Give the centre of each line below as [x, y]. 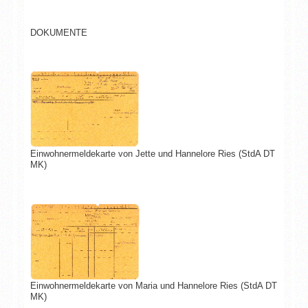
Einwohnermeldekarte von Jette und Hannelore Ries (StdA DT [152, 153]
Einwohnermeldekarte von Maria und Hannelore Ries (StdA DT [153, 285]
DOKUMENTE [58, 32]
